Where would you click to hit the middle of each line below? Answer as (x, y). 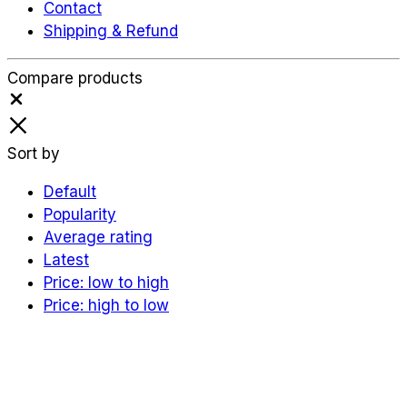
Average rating (98, 238)
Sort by (34, 154)
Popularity (80, 215)
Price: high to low (106, 306)
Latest (66, 260)
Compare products (75, 79)
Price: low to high (106, 283)
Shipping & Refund (111, 30)
